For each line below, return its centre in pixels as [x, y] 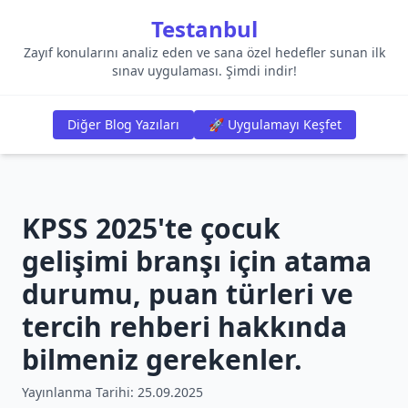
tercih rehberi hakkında [184, 326]
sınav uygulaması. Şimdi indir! [204, 71]
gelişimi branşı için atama [197, 261]
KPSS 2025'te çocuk [151, 228]
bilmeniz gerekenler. [162, 359]
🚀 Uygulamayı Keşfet [275, 124]
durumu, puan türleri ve [188, 294]
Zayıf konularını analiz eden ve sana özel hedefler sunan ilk [204, 52]
